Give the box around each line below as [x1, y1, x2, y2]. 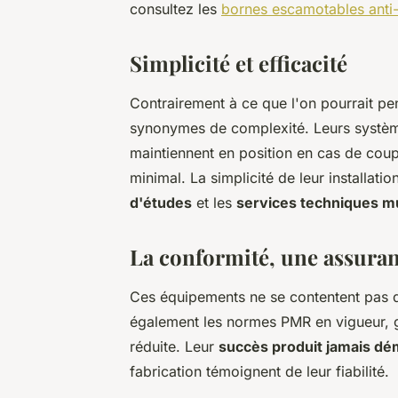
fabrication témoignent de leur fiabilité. [130, 362, 389, 381]
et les [192, 194, 236, 212]
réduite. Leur [130, 338, 219, 356]
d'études [130, 194, 192, 212]
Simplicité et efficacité [130, 49, 347, 78]
